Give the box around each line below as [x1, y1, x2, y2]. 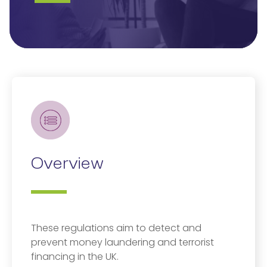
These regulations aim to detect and [31, 221, 201, 235]
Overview [31, 147, 104, 175]
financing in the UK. [31, 250, 119, 263]
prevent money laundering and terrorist [31, 235, 214, 249]
